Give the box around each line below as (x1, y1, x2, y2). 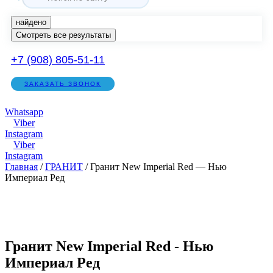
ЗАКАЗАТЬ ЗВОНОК (24, 80, 101, 87)
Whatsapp (5, 107, 43, 117)
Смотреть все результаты (16, 30, 111, 40)
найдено (16, 18, 46, 27)
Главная (5, 161, 38, 172)
